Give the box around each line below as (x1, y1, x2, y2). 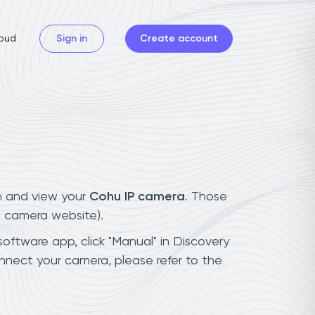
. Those (185, 190, 227, 203)
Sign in (56, 33, 87, 44)
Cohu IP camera (89, 190, 185, 203)
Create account (140, 33, 218, 44)
